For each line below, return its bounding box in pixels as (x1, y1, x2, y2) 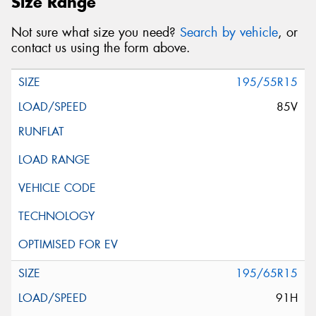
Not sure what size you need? (11, 23, 180, 41)
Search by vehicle (180, 23, 278, 41)
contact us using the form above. (11, 39, 190, 56)
